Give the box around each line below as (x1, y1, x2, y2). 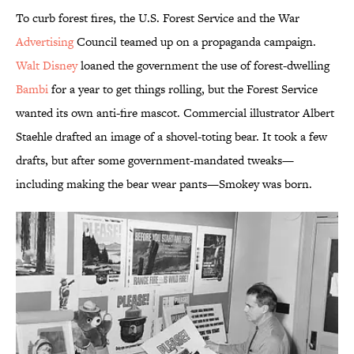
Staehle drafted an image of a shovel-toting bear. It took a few (16, 128, 327, 145)
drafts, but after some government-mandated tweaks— (16, 152, 294, 169)
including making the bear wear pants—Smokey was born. (16, 175, 312, 193)
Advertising (16, 33, 73, 51)
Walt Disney (16, 57, 77, 74)
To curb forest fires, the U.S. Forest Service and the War (16, 9, 299, 27)
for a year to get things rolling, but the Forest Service (48, 81, 318, 98)
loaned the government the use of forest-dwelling (77, 57, 330, 74)
